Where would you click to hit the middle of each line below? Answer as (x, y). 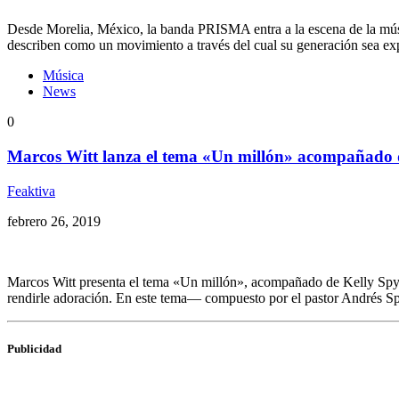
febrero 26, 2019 (54, 221)
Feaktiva (31, 191)
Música (63, 76)
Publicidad (34, 348)
